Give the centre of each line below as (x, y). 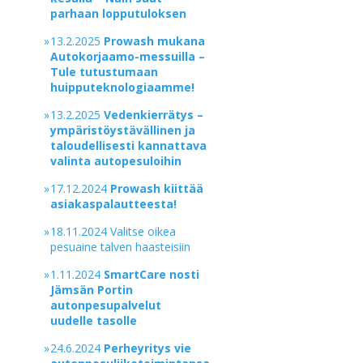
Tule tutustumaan (105, 72)
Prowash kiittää (157, 188)
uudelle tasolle (96, 320)
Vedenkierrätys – (154, 115)
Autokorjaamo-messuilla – (128, 56)
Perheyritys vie (148, 348)
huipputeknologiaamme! (123, 87)
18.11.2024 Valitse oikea (113, 231)
